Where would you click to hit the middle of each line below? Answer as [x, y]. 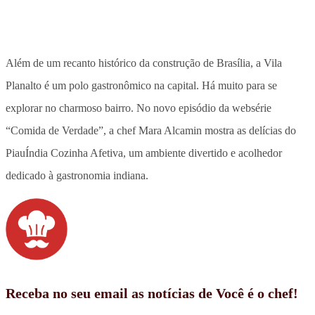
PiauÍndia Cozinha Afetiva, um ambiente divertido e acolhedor [144, 153]
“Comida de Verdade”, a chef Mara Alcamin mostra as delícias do [151, 130]
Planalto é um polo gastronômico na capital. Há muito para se [141, 85]
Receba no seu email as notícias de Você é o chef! [152, 293]
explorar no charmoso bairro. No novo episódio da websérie [139, 108]
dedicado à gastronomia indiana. [77, 175]
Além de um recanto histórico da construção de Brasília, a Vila [144, 63]
